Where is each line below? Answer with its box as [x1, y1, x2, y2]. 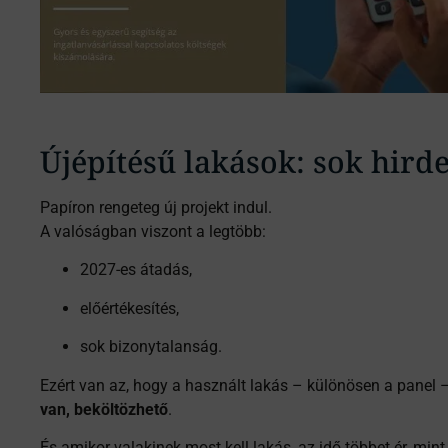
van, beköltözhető [40, 399, 168, 419]
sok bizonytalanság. [80, 337, 222, 357]
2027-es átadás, [80, 260, 192, 280]
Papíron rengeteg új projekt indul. [40, 198, 272, 218]
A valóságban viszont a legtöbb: [40, 222, 266, 242]
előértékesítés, [80, 298, 179, 318]
